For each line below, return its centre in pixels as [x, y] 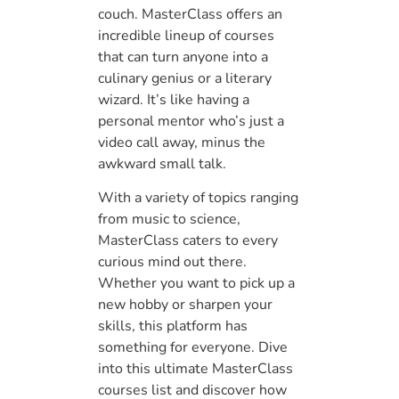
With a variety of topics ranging [198, 198]
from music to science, [169, 220]
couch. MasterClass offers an [190, 14]
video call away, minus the [182, 142]
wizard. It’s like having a [174, 99]
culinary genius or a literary [185, 78]
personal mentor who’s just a [191, 121]
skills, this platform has [173, 326]
